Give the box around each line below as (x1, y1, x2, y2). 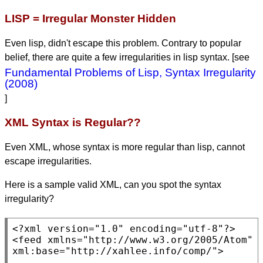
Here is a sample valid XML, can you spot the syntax (5, 180, 221, 190)
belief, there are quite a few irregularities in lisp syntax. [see (5, 52, 249, 62)
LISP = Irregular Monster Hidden (5, 12, 176, 25)
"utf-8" (183, 223, 224, 235)
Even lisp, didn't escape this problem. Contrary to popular (5, 38, 241, 48)
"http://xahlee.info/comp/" (65, 245, 218, 257)
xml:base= (12, 245, 65, 257)
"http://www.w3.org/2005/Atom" (83, 234, 253, 246)
